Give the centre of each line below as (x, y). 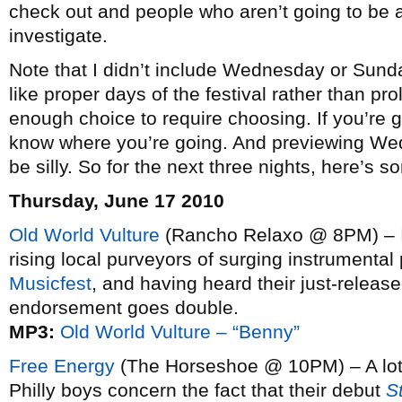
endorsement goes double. (124, 307)
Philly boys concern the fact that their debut (197, 390)
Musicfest (50, 283)
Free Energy (62, 366)
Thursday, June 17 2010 (117, 201)
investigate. (58, 35)
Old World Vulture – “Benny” (180, 332)
